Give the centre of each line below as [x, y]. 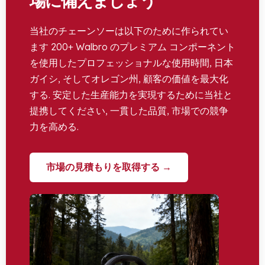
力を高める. [54, 127]
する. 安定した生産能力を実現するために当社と [131, 95]
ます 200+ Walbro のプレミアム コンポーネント [132, 47]
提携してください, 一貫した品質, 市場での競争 [129, 111]
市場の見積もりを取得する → [109, 167]
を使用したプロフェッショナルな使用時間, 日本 [131, 63]
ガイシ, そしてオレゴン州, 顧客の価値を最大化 [129, 79]
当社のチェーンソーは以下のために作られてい [129, 31]
